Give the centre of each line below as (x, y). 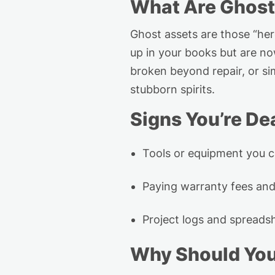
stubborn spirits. (172, 90)
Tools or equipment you (205, 153)
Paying (161, 186)
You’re (214, 119)
